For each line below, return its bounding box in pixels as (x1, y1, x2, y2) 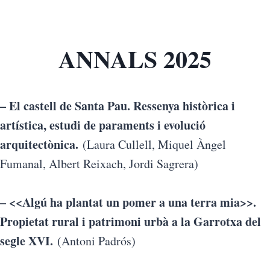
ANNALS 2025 (58, 41, 212, 77)
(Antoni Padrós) (53, 233, 136, 249)
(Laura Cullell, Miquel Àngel (78, 136, 226, 152)
